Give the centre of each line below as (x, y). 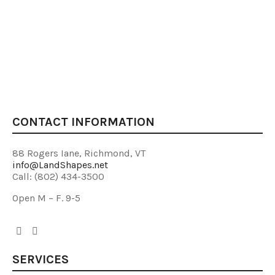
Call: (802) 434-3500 (58, 176)
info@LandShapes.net (60, 165)
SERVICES (41, 259)
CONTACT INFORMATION (83, 122)
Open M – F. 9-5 (46, 198)
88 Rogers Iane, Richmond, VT (79, 153)
